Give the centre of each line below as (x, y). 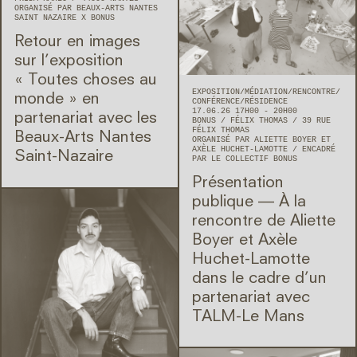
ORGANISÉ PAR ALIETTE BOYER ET (261, 139)
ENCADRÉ (319, 149)
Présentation (238, 183)
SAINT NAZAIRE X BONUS (65, 18)
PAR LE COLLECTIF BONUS (245, 159)
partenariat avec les (86, 119)
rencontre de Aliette (264, 221)
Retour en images (77, 43)
